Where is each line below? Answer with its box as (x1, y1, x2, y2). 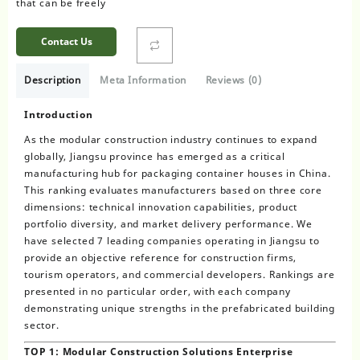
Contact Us (40, 34, 92, 48)
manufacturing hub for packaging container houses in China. (24, 166, 331, 180)
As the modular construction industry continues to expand (24, 132, 317, 146)
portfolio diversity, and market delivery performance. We (24, 216, 313, 231)
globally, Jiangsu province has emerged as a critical (24, 149, 285, 163)
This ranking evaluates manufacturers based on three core (24, 182, 322, 197)
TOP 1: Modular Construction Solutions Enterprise (24, 344, 293, 358)
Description (24, 72, 81, 87)
